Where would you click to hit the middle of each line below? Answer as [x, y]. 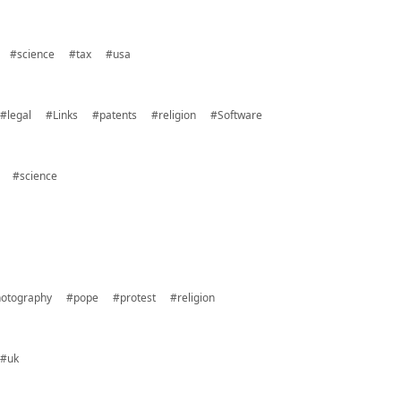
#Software [236, 115]
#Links [62, 115]
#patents [115, 115]
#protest [134, 298]
